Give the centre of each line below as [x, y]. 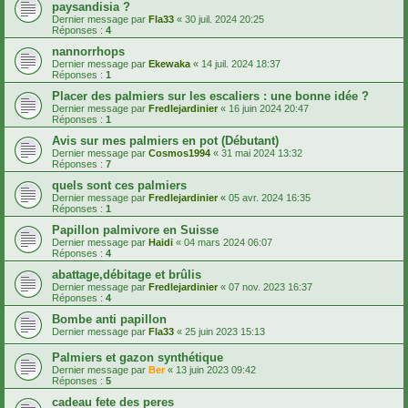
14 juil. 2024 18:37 [241, 64]
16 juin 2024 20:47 [269, 109]
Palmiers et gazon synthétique [138, 358]
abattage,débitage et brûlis [127, 275]
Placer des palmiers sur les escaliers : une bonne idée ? [210, 97]
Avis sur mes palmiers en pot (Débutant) [165, 141]
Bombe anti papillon [109, 320]
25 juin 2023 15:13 [225, 332]
